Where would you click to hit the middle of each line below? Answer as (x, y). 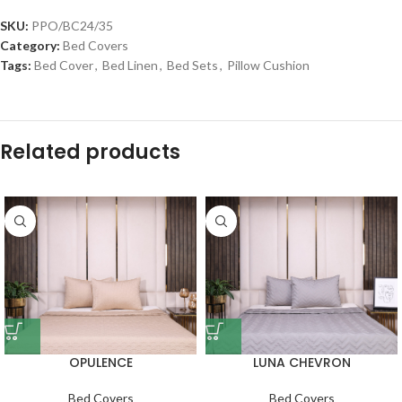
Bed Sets (192, 66)
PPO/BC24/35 (72, 26)
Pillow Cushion (268, 66)
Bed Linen (130, 66)
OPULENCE (100, 363)
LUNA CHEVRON (301, 363)
